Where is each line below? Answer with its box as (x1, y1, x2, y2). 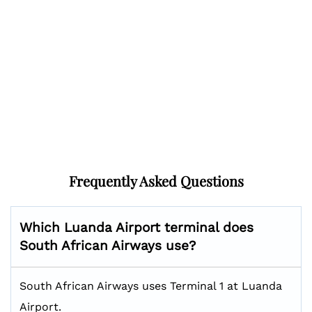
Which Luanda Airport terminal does (19, 219, 253, 235)
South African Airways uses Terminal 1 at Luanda (19, 279, 282, 292)
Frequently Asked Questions (68, 171, 244, 190)
